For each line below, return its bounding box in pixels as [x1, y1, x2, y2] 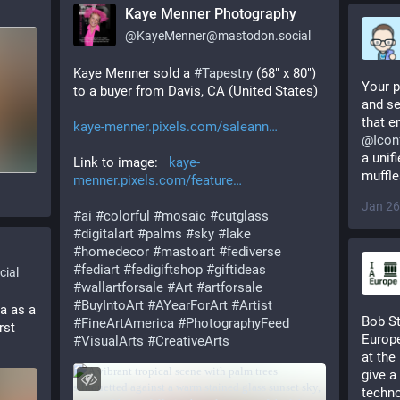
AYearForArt [155, 297, 228, 313]
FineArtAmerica [81, 315, 174, 331]
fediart [81, 262, 120, 278]
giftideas [214, 262, 266, 278]
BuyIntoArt [81, 297, 144, 313]
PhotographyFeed [186, 315, 289, 331]
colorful [104, 208, 150, 224]
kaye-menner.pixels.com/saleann [73, 119, 269, 135]
